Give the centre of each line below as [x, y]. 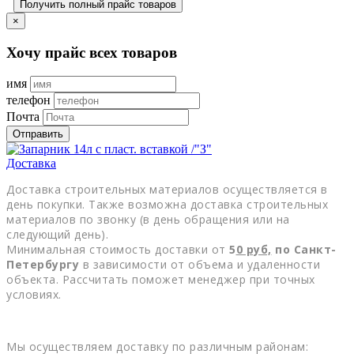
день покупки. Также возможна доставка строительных [167, 205]
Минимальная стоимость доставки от [118, 250]
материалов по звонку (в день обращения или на [148, 220]
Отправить [38, 134]
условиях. [34, 295]
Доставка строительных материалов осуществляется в [167, 190]
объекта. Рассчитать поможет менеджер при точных [161, 280]
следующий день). [59, 235]
